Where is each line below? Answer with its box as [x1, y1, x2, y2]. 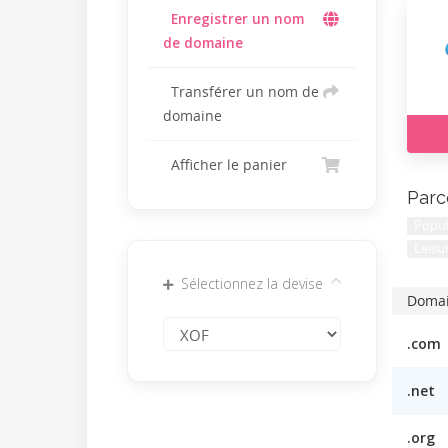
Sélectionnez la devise [173, 274, 323, 293]
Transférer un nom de [163, 83, 319, 101]
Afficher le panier [163, 156, 287, 174]
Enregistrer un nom [163, 10, 304, 28]
